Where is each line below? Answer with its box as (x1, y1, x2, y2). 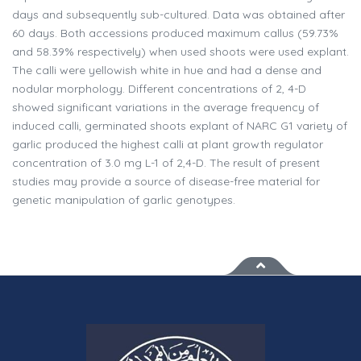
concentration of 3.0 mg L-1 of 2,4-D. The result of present (12, 156, 320, 171)
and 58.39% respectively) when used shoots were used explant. (12, 44, 349, 60)
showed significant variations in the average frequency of (12, 100, 319, 115)
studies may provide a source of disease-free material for (12, 174, 320, 189)
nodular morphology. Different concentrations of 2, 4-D (12, 81, 306, 97)
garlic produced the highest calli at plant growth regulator (12, 137, 323, 152)
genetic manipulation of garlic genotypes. (12, 193, 235, 208)
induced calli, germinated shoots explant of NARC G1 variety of (12, 118, 347, 134)
